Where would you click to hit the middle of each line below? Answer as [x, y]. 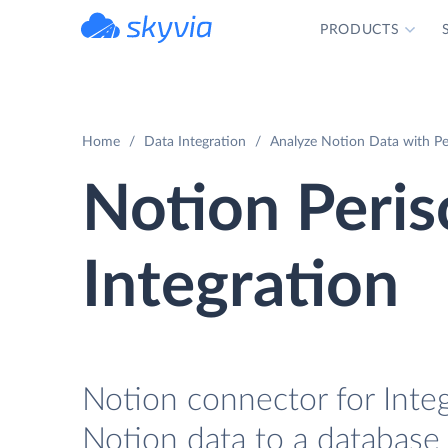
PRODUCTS [359, 30]
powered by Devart [169, 49]
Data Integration [195, 142]
